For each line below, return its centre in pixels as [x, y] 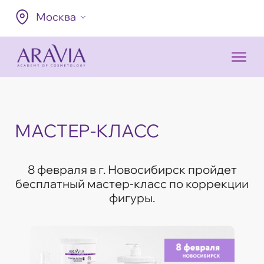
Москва [56, 17]
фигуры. [132, 197]
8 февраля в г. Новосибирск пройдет [132, 169]
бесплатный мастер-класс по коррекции [132, 183]
